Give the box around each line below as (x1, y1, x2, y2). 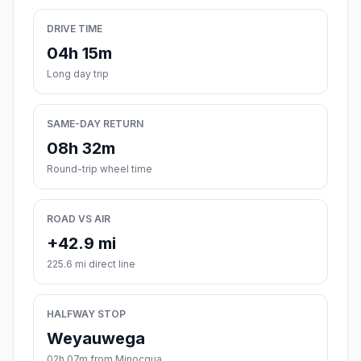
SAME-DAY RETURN (47, 118, 143, 131)
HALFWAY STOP (47, 308, 126, 321)
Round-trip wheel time (47, 163, 152, 176)
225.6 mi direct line (47, 258, 135, 271)
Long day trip (47, 68, 109, 81)
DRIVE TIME (47, 23, 102, 35)
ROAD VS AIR (47, 213, 110, 226)
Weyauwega (47, 329, 145, 349)
